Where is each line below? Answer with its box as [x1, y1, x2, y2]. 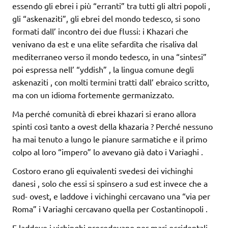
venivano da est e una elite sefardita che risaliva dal [12, 39, 197, 49]
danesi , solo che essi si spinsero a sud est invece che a [12, 178, 208, 189]
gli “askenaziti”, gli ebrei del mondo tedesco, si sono [12, 13, 200, 24]
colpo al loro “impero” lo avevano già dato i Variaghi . [12, 147, 203, 157]
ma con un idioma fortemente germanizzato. [12, 90, 174, 100]
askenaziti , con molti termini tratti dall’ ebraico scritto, [12, 77, 209, 88]
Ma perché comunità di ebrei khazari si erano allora [12, 108, 196, 119]
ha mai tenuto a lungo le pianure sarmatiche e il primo [12, 134, 207, 145]
